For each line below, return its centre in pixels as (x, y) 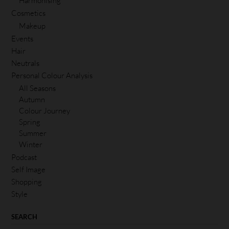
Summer (33, 133)
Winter (31, 144)
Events (22, 38)
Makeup (32, 26)
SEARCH (24, 216)
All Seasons (37, 88)
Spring (30, 122)
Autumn (32, 99)
